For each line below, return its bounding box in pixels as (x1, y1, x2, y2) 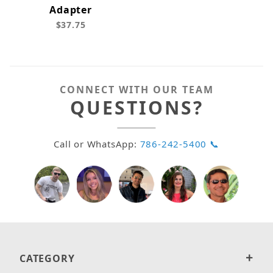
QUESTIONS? (69, 95, 204, 121)
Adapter (49, 3, 92, 17)
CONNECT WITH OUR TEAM (59, 83, 214, 97)
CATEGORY (19, 252, 75, 266)
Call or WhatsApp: (54, 138, 140, 151)
